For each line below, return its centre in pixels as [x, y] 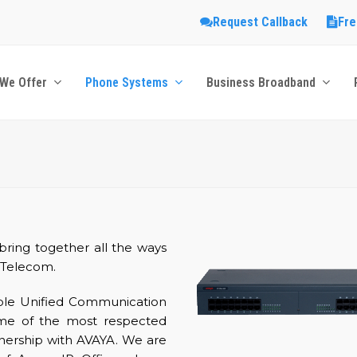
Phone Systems [128, 82]
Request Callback [260, 22]
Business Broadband [263, 82]
